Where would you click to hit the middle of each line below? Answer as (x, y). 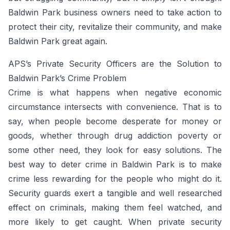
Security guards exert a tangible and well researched (115, 193)
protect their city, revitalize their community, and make (115, 27)
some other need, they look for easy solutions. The (115, 150)
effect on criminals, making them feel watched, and (115, 207)
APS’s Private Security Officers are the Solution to (115, 64)
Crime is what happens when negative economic (115, 92)
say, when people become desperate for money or (115, 121)
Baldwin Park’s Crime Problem (67, 78)
